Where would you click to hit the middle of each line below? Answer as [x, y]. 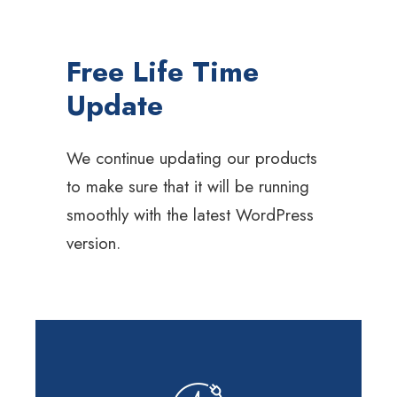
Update [115, 105]
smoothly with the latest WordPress [190, 214]
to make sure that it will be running [188, 186]
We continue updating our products [192, 158]
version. [93, 243]
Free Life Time [163, 71]
